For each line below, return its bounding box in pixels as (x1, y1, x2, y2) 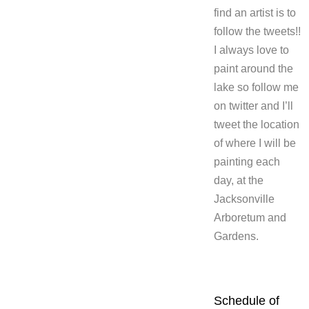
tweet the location (214, 119, 299, 130)
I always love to (214, 44, 289, 56)
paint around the (214, 63, 293, 74)
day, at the (214, 175, 263, 186)
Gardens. (214, 230, 259, 242)
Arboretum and (214, 212, 286, 223)
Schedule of (214, 294, 279, 308)
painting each (214, 156, 280, 168)
